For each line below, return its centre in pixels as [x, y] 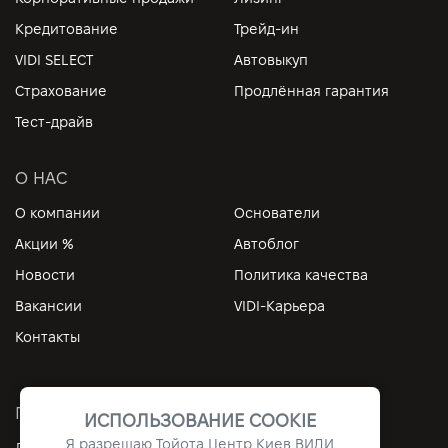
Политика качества [301, 275]
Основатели [277, 213]
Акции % [44, 244]
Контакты [47, 337]
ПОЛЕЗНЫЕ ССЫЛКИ [99, 413]
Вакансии [48, 306]
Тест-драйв [54, 122]
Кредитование [66, 29]
